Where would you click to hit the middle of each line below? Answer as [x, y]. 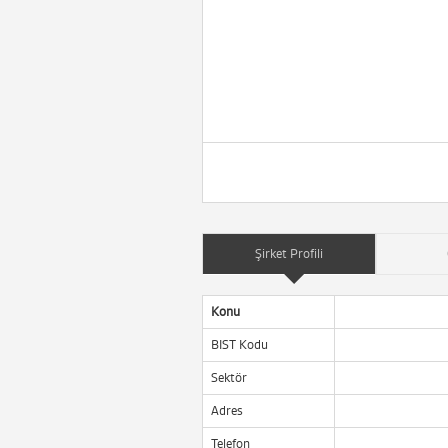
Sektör [229, 377]
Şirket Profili [289, 253]
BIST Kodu [239, 344]
